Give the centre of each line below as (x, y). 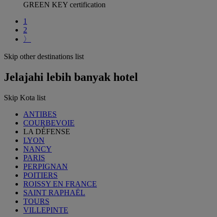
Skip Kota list (25, 98)
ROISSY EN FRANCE (60, 184)
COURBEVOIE (49, 123)
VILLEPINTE (46, 210)
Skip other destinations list (44, 57)
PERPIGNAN (46, 166)
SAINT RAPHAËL (54, 193)
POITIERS (40, 175)
